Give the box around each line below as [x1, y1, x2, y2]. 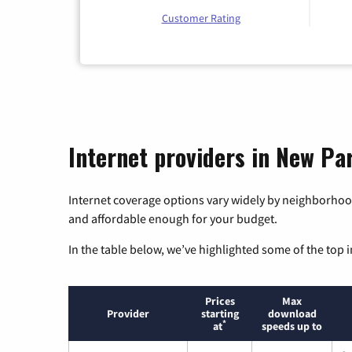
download [267, 306, 317, 321]
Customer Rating [161, 11, 240, 26]
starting [200, 306, 239, 321]
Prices [204, 294, 235, 309]
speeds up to [262, 319, 322, 334]
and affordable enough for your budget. [68, 211, 277, 227]
